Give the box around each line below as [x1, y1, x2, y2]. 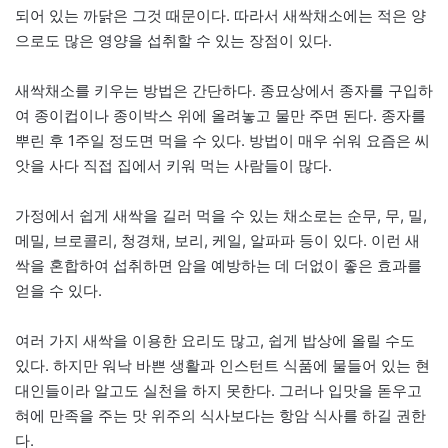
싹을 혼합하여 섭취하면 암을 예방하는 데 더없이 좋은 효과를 [15, 255, 422, 275]
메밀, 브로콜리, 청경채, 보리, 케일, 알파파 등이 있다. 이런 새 [15, 230, 420, 250]
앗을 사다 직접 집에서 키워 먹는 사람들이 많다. [15, 155, 332, 175]
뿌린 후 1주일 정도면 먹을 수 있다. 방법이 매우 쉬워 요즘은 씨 [15, 130, 430, 150]
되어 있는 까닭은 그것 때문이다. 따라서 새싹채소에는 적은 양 [15, 5, 426, 25]
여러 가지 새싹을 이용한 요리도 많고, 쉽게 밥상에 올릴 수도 [15, 330, 415, 350]
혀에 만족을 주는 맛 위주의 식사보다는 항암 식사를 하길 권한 [15, 405, 426, 425]
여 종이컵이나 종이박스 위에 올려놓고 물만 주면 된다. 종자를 [15, 105, 426, 125]
